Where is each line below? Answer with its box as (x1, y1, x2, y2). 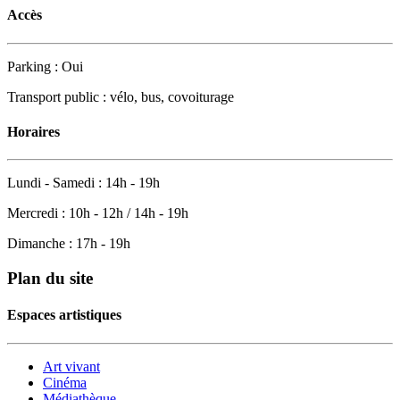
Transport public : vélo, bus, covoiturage (7, 88, 234, 104)
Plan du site (7, 268, 93, 287)
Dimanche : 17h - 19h (7, 236, 130, 252)
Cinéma (43, 374, 87, 390)
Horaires (7, 123, 60, 139)
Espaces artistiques (7, 307, 121, 323)
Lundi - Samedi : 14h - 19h (7, 175, 160, 191)
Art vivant (43, 358, 100, 374)
